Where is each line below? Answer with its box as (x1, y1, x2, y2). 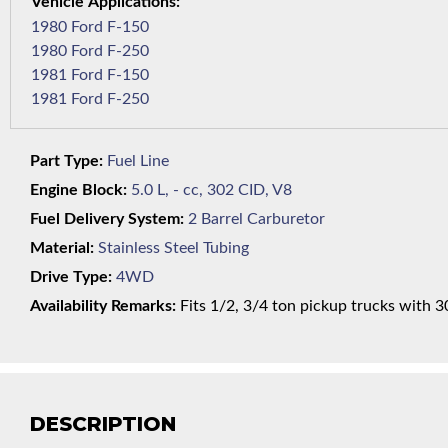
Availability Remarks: (30, 298, 176, 315)
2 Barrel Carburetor (188, 211, 325, 228)
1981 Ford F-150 (107, 67, 149, 84)
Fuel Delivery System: (30, 211, 184, 228)
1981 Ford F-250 (107, 91, 149, 108)
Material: (30, 240, 94, 257)
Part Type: (30, 153, 103, 170)
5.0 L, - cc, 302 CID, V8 (131, 182, 292, 199)
